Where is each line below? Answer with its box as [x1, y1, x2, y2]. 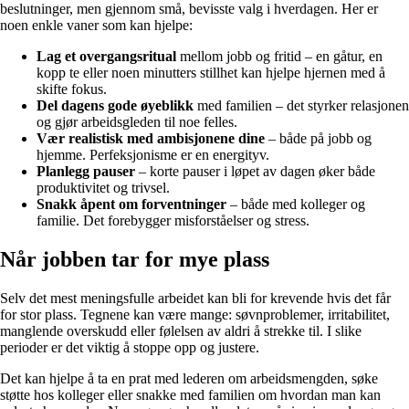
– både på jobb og [265, 131, 372, 147]
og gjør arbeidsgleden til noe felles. [37, 114, 237, 131]
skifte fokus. [37, 81, 107, 98]
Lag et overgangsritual [37, 48, 176, 65]
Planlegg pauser [37, 163, 135, 180]
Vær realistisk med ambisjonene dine [37, 131, 265, 147]
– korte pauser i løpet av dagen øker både [135, 163, 375, 180]
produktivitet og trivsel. [37, 180, 170, 196]
